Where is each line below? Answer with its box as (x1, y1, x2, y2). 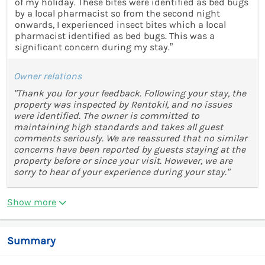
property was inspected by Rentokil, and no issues (14, 98, 232, 110)
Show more (7, 196, 56, 208)
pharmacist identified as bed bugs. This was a (15, 30, 215, 41)
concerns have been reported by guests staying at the (14, 143, 245, 155)
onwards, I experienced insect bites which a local (15, 18, 226, 30)
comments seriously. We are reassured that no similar (14, 132, 247, 144)
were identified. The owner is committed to (14, 109, 199, 121)
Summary (7, 234, 56, 247)
